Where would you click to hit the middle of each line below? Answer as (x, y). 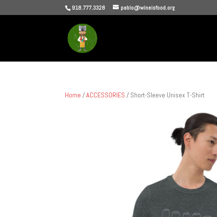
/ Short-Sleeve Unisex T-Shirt (165, 95)
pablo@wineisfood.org (148, 8)
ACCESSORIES (106, 95)
